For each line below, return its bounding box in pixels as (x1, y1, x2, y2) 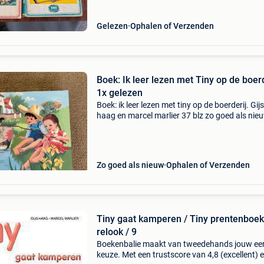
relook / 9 (96, 226, 137, 237)
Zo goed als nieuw (96, 160, 164, 170)
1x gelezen (96, 87, 143, 98)
